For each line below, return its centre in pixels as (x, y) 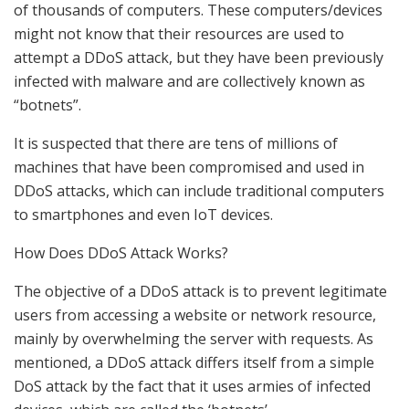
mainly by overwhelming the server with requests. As (194, 339)
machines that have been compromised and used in (189, 168)
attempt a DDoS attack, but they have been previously (199, 58)
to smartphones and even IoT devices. (143, 215)
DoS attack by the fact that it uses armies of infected (192, 387)
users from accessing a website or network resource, (195, 315)
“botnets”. (47, 105)
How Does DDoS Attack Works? (121, 253)
